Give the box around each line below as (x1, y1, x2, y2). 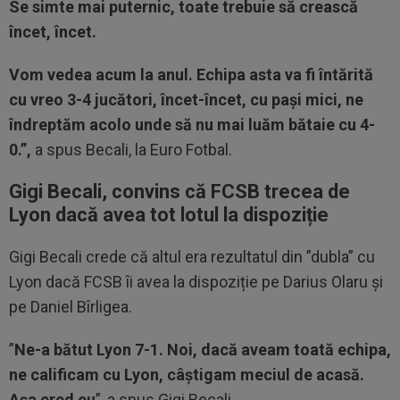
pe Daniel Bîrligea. (9, 297, 132, 316)
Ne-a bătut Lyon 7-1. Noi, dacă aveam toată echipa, (14, 340, 391, 359)
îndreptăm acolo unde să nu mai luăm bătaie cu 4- (9, 115, 375, 134)
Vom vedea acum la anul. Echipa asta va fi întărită (9, 65, 373, 84)
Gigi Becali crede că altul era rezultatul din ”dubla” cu (9, 247, 375, 266)
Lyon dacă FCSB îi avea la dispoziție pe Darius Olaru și (9, 272, 383, 291)
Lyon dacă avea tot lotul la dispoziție (9, 204, 329, 226)
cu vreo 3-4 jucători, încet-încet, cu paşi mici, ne (9, 90, 363, 109)
